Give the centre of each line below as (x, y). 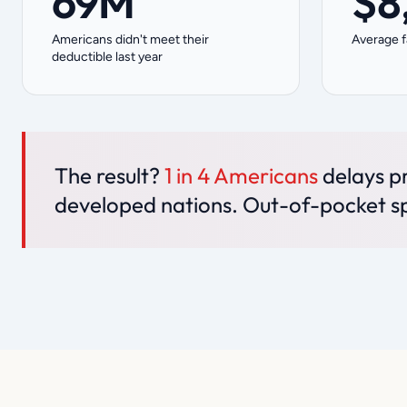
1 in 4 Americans (241, 175)
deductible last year (107, 57)
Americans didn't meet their (130, 40)
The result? (109, 175)
